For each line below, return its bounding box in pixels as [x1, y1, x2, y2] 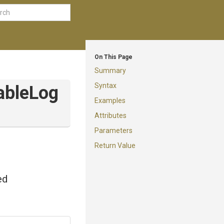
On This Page [94, 53, 132, 60]
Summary [94, 66, 126, 74]
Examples [94, 96, 125, 104]
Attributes [94, 111, 126, 119]
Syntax [94, 81, 116, 89]
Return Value [94, 141, 135, 149]
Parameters [94, 126, 132, 134]
